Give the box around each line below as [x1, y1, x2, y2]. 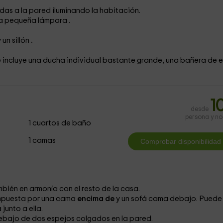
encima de [77, 195, 116, 203]
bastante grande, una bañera [102, 57, 208, 64]
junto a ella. [2, 205, 43, 213]
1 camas [28, 137, 56, 144]
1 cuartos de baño [28, 119, 92, 127]
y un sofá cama [115, 195, 170, 203]
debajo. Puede [169, 195, 222, 203]
